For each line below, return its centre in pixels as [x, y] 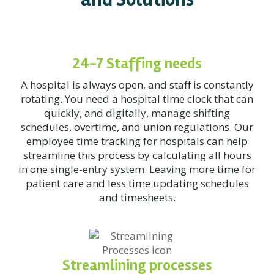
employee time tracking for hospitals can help [137, 141]
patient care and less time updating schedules [137, 183]
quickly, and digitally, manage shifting [137, 113]
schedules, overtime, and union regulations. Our [137, 127]
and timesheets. [137, 197]
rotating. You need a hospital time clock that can [137, 99]
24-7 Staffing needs [137, 64]
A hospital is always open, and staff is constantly [137, 85]
